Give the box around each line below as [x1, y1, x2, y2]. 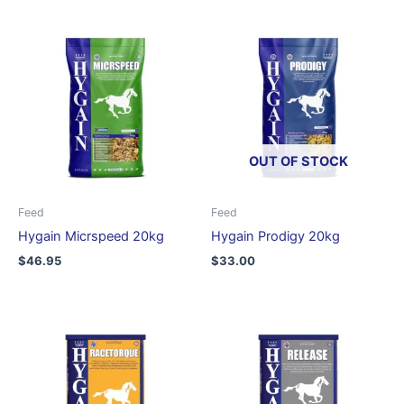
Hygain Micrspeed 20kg [18, 227, 164, 244]
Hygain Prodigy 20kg [211, 227, 340, 244]
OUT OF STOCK [249, 153, 348, 170]
